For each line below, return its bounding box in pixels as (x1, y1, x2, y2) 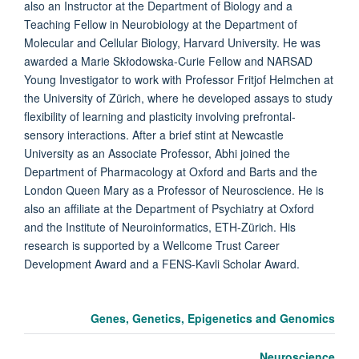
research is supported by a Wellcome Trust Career (24, 237, 280, 254)
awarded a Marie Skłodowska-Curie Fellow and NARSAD (24, 53, 313, 70)
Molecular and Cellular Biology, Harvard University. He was (24, 34, 321, 51)
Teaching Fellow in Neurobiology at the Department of (24, 16, 297, 33)
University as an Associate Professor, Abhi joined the (24, 145, 290, 162)
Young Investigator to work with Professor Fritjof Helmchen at (24, 71, 333, 88)
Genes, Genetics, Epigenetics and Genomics (91, 310, 335, 327)
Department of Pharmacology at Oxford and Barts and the (24, 163, 317, 180)
